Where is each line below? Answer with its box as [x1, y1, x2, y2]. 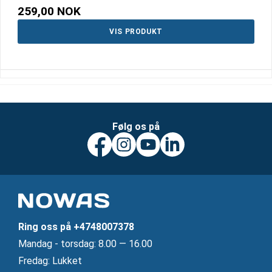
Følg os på [112, 121, 160, 133]
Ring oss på [18, 221, 73, 233]
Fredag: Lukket [18, 255, 82, 267]
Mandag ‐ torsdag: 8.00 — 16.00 [18, 238, 152, 250]
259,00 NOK [18, 4, 81, 19]
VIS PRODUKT [109, 27, 163, 36]
